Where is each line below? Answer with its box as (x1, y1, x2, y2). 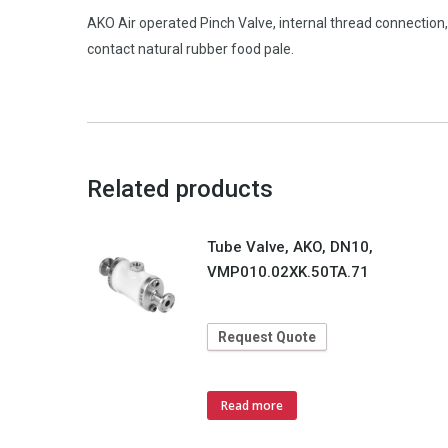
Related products (87, 175, 273, 203)
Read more (221, 397, 283, 414)
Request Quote (218, 329, 316, 345)
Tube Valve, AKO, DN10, (207, 238, 373, 256)
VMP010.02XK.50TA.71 (207, 263, 369, 281)
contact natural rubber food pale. (87, 41, 294, 57)
